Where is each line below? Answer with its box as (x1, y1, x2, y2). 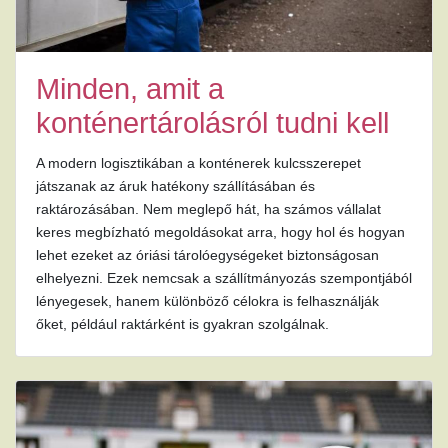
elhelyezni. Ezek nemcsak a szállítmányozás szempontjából (36, 269, 412, 286)
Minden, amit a (36, 72, 224, 105)
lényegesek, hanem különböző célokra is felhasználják (36, 292, 379, 309)
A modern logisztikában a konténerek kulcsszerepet (36, 154, 361, 171)
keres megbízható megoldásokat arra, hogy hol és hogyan (36, 223, 405, 240)
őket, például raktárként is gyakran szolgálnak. (36, 315, 329, 332)
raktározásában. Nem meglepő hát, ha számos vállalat (36, 200, 381, 217)
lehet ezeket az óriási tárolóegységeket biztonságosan (36, 246, 379, 263)
